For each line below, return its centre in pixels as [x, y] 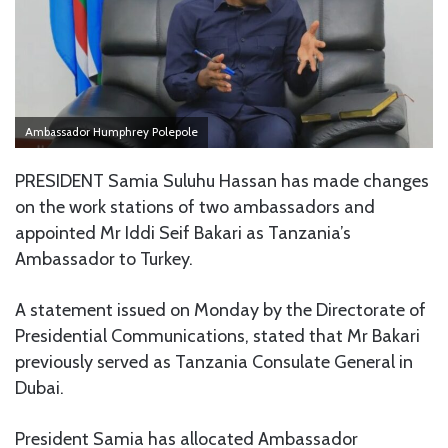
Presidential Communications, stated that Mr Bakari [217, 335]
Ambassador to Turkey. [104, 258]
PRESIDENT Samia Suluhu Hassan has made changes [222, 180]
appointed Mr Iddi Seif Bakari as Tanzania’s [183, 232]
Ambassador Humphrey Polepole [111, 131]
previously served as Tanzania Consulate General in [214, 361]
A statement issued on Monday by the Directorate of [220, 309]
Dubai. [39, 387]
